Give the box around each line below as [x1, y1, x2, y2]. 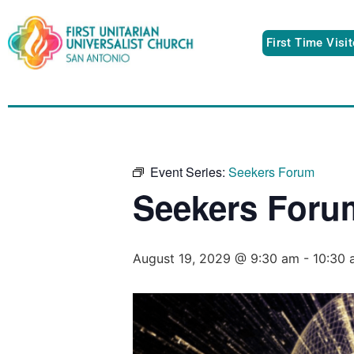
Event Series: [150, 162, 228, 181]
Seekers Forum [228, 162, 314, 181]
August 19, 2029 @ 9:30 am [133, 250, 299, 266]
